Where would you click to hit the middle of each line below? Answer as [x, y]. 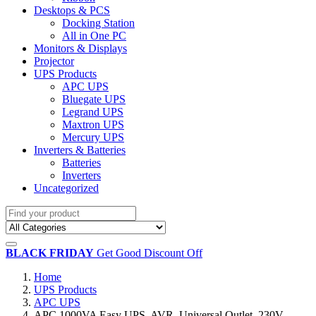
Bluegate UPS [94, 99]
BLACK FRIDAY [50, 253]
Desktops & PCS [72, 10]
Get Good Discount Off [150, 253]
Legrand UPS [93, 111]
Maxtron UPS [93, 124]
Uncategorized [66, 188]
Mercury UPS [93, 137]
